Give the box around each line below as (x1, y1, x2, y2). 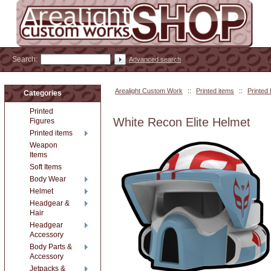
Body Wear (30, 175, 66, 183)
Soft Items (30, 163, 62, 171)
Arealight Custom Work (115, 87, 183, 94)
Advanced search (129, 56, 181, 63)
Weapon (30, 141, 57, 149)
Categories (24, 89, 62, 97)
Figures (30, 117, 54, 125)
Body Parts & (30, 243, 72, 251)
